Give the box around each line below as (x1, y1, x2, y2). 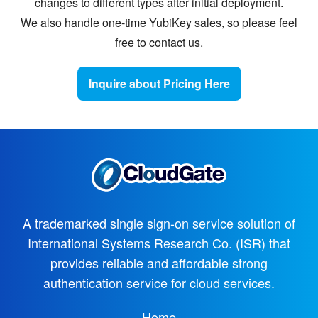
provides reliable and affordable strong (50, 253, 268, 273)
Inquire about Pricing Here (88, 75, 230, 92)
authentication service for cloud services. (43, 273, 275, 292)
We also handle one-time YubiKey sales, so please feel (21, 13, 297, 31)
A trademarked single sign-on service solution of (23, 214, 295, 233)
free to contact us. (115, 33, 203, 50)
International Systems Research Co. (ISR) (28, 234, 269, 253)
